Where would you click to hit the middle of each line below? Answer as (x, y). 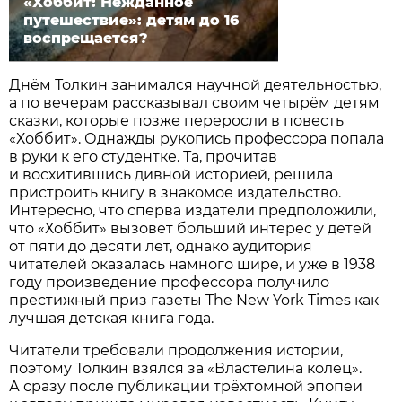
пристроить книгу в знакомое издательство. (175, 192)
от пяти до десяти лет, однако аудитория (161, 246)
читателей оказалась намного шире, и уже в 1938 (192, 264)
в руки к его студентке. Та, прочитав (144, 156)
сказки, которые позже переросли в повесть (177, 120)
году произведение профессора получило (170, 282)
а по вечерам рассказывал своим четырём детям (195, 102)
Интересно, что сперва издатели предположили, (193, 210)
